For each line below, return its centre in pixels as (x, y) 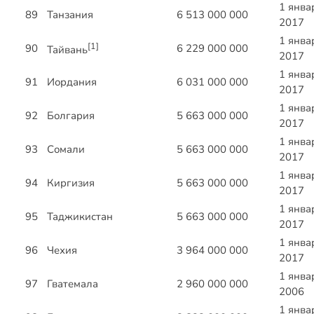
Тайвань (67, 50)
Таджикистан (80, 217)
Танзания (70, 15)
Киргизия (71, 183)
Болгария (71, 116)
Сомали (66, 150)
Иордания (72, 82)
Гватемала (73, 284)
